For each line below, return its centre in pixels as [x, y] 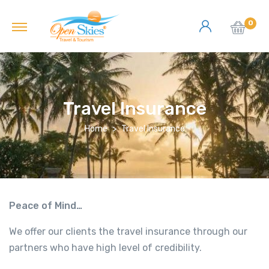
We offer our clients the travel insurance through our [128, 232]
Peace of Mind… [46, 206]
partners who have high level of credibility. [105, 248]
